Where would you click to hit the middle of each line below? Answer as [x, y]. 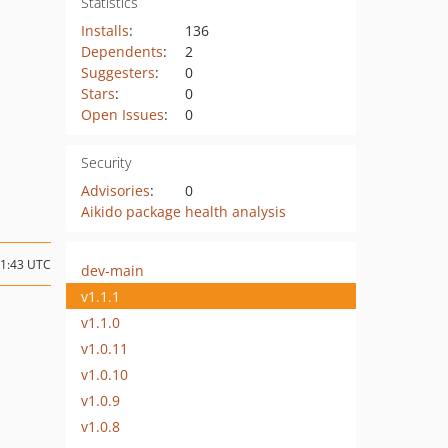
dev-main [112, 270]
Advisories [115, 190]
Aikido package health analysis [183, 211]
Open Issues [122, 114]
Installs [104, 30]
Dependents [121, 51]
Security [105, 162]
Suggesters [117, 72]
